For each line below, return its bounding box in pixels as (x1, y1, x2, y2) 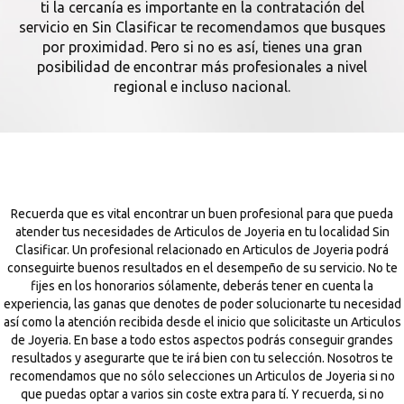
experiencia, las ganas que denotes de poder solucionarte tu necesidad (3, 297, 401, 311)
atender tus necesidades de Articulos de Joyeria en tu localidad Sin (14, 225, 390, 239)
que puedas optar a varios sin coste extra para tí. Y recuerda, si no (20, 387, 384, 401)
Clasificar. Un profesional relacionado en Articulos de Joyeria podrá (15, 243, 389, 257)
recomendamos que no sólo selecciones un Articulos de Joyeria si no (9, 369, 395, 383)
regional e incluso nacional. (114, 78, 290, 95)
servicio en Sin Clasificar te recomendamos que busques (18, 19, 386, 35)
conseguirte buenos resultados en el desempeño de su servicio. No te (6, 261, 398, 275)
